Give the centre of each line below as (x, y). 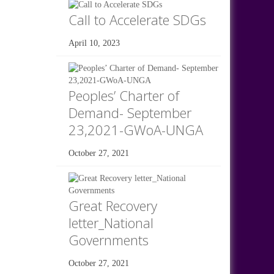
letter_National (111, 222)
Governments (108, 239)
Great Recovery (113, 205)
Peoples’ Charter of (124, 95)
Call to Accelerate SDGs (137, 19)
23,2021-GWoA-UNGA (135, 129)
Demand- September (130, 112)
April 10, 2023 (94, 43)
